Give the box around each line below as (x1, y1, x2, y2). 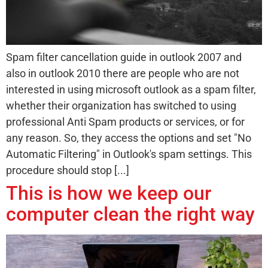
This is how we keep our (6, 181, 211, 205)
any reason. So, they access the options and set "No (6, 131, 251, 144)
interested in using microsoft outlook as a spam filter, (6, 83, 256, 96)
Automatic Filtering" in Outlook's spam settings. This (6, 147, 252, 160)
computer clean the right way (6, 202, 255, 226)
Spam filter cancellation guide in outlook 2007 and (6, 50, 242, 63)
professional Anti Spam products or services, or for (6, 115, 245, 128)
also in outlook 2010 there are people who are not (6, 66, 239, 80)
